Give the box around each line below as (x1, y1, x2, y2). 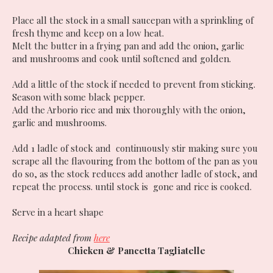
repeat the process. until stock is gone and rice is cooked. (12, 180, 252, 193)
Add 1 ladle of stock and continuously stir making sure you (12, 141, 258, 154)
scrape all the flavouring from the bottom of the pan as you (12, 154, 258, 167)
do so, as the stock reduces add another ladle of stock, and (12, 167, 258, 180)
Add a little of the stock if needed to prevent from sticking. (12, 77, 255, 90)
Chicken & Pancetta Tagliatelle (68, 244, 205, 257)
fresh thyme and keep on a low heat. (12, 26, 164, 39)
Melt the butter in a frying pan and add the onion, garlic (12, 39, 244, 52)
